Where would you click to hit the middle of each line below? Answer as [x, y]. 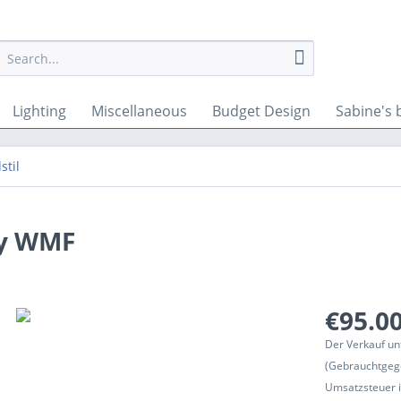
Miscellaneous [139, 111]
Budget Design [261, 111]
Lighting [39, 111]
